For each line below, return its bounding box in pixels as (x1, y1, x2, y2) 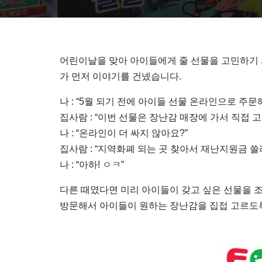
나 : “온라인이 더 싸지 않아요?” (60, 128, 188, 138)
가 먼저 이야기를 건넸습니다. (60, 71, 181, 81)
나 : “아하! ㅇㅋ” (60, 160, 124, 170)
